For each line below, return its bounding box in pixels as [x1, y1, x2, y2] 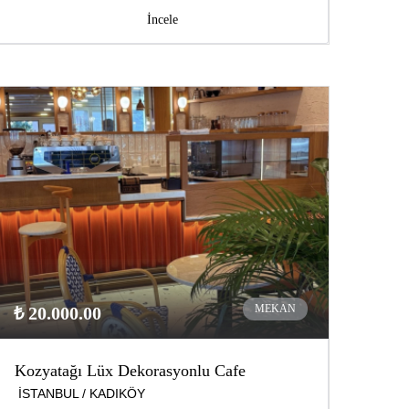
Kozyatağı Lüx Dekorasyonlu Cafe [15, 362, 246, 381]
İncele [146, 13, 178, 27]
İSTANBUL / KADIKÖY [18, 386, 145, 402]
